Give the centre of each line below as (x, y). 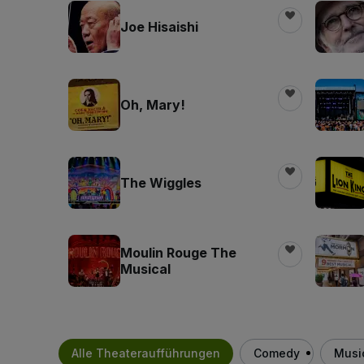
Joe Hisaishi (159, 26)
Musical (145, 269)
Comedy (277, 353)
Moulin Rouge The (178, 252)
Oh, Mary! (153, 104)
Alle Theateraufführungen (146, 353)
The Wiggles (161, 182)
